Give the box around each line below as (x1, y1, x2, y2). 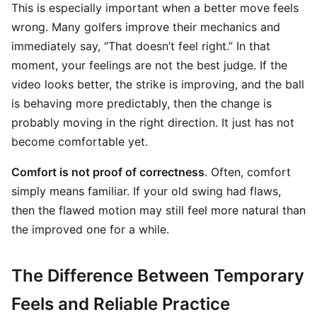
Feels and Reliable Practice (11, 294, 230, 314)
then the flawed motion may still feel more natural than (11, 203, 306, 217)
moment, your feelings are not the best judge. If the (11, 58, 287, 72)
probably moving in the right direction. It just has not (11, 115, 294, 129)
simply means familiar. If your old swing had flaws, (11, 184, 281, 198)
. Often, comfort (204, 165, 291, 179)
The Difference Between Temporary (11, 265, 304, 286)
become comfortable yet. (11, 134, 148, 149)
